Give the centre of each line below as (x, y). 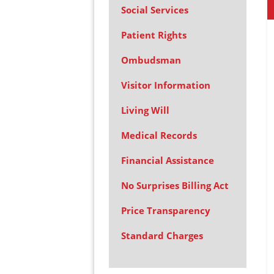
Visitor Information (165, 85)
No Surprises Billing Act (175, 185)
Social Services (154, 10)
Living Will (145, 110)
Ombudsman (151, 60)
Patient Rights (154, 35)
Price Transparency (165, 210)
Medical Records (159, 135)
